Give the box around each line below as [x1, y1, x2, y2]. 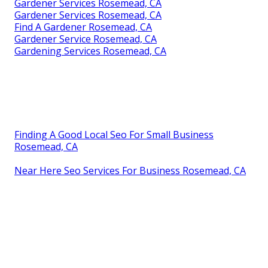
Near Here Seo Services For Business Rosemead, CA [14, 164, 246, 178]
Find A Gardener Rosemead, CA [14, 20, 152, 34]
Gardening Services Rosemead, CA [14, 44, 166, 58]
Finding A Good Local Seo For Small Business [14, 128, 214, 142]
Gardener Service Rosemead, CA [14, 32, 157, 46]
